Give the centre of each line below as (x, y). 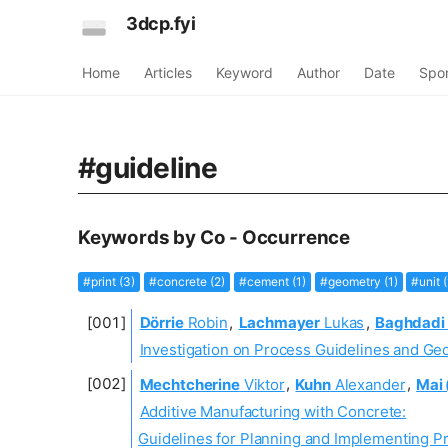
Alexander (368, 384)
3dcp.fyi (161, 23)
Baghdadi (410, 322)
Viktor (262, 384)
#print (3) (109, 281)
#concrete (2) (186, 281)
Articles (168, 72)
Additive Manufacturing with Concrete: (273, 411)
